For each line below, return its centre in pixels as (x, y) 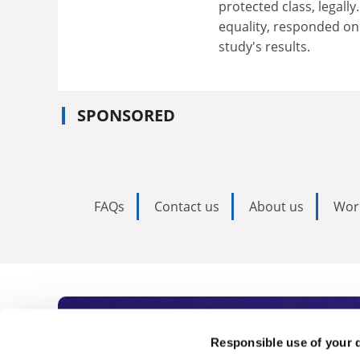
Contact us (187, 207)
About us (276, 207)
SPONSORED (126, 115)
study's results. (264, 46)
